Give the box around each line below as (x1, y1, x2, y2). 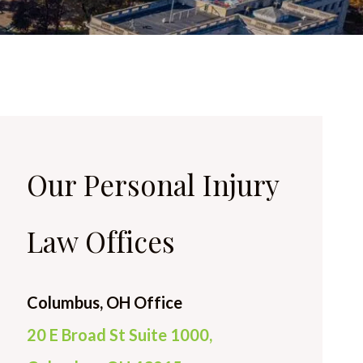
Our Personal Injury (27, 165, 279, 203)
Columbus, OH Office (27, 293, 182, 312)
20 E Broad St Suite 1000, (27, 325, 212, 344)
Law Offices (27, 222, 175, 260)
